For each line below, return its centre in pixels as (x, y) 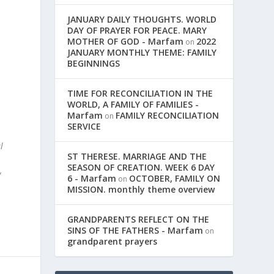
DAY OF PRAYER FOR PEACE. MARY (137, 30)
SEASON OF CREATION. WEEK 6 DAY (141, 167)
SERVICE (84, 126)
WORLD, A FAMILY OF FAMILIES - (133, 104)
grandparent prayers (113, 241)
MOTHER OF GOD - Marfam (126, 41)
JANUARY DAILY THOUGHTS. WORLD (142, 19)
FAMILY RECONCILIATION (168, 115)
